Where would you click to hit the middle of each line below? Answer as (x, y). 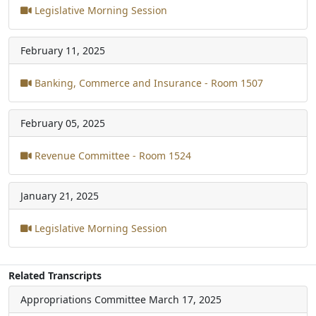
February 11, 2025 (63, 50)
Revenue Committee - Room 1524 (111, 155)
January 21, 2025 (60, 195)
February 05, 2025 (63, 123)
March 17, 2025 (185, 299)
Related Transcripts (55, 275)
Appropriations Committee (83, 299)
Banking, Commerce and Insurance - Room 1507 (147, 83)
